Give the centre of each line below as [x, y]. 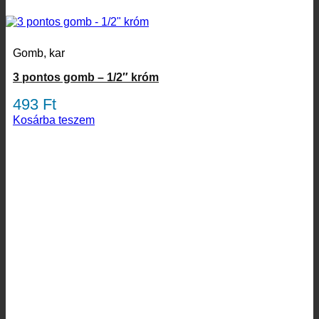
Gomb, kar [39, 53]
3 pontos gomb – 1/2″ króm [86, 77]
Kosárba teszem [54, 120]
